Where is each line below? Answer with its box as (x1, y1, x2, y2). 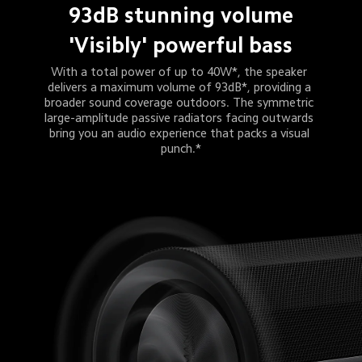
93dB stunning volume (68, 4, 293, 26)
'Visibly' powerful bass (69, 34, 293, 56)
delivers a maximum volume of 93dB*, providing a (47, 81, 314, 94)
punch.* (160, 142, 201, 155)
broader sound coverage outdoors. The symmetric (44, 96, 318, 109)
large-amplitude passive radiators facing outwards (44, 112, 318, 124)
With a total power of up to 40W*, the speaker (51, 65, 311, 78)
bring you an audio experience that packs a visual (48, 127, 313, 140)
